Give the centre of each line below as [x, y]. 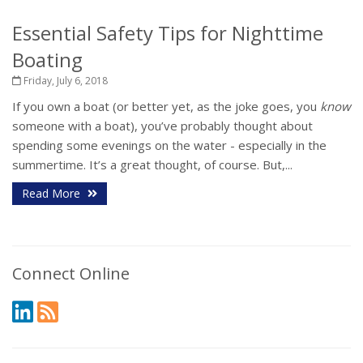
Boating [47, 60]
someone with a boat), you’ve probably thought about [162, 126]
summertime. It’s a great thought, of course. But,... [152, 164]
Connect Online [71, 273]
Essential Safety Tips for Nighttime [168, 33]
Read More [53, 193]
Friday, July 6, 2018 [64, 81]
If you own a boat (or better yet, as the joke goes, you [166, 106]
